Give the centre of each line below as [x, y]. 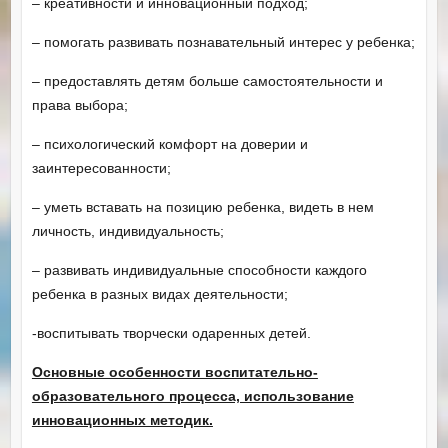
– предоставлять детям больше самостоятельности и [207, 80]
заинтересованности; [101, 167]
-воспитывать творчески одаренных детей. [171, 332]
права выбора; [79, 104]
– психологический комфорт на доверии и [169, 143]
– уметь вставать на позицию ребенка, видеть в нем [202, 206]
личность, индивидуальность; [127, 230]
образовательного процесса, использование [192, 395]
